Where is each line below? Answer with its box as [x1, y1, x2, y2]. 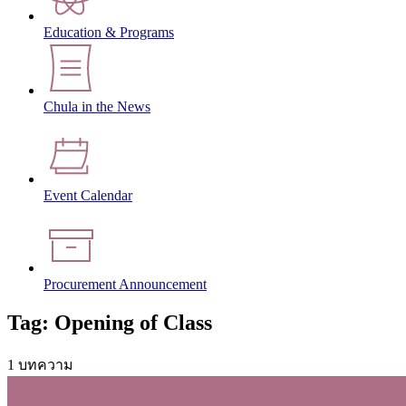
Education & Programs [43, 24, 174, 41]
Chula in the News [43, 99, 150, 115]
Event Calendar [43, 188, 132, 204]
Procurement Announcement [43, 276, 207, 293]
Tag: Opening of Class [7, 310, 212, 334]
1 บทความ [7, 356, 73, 372]
